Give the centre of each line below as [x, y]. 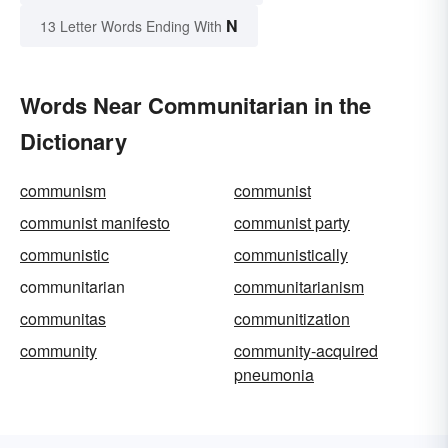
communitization [292, 319]
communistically [291, 255]
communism [63, 191]
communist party [292, 223]
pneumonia [274, 375]
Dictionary [73, 141]
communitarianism [299, 287]
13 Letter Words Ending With [131, 26]
